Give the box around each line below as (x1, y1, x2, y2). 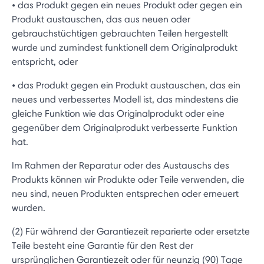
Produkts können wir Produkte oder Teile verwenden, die (12, 174, 245, 185)
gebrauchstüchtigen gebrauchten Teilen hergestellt (12, 28, 228, 39)
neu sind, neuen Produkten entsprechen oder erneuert (12, 188, 239, 199)
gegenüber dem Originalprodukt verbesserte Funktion (12, 122, 237, 133)
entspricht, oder (12, 56, 78, 67)
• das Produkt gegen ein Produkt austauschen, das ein (12, 80, 240, 91)
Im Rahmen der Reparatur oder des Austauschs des (12, 160, 229, 171)
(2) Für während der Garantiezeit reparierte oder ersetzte (12, 226, 250, 237)
